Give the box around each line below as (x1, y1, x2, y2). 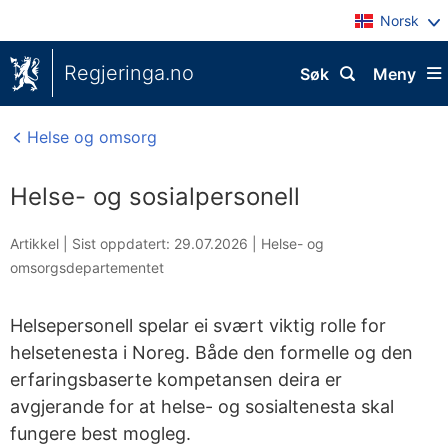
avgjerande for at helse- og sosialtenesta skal (10, 396, 394, 417)
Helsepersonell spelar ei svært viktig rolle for (10, 315, 386, 336)
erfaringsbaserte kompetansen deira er (10, 369, 342, 390)
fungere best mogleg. (10, 423, 191, 444)
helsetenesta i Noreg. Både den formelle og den (10, 342, 413, 363)
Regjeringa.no (64, 61, 194, 85)
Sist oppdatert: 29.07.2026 (72, 235, 248, 252)
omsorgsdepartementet (10, 259, 164, 276)
